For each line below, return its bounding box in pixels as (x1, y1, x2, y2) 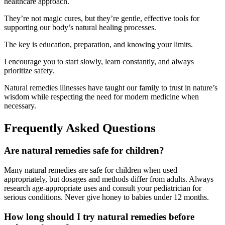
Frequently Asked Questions (4, 121, 156, 135)
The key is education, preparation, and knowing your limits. (4, 40, 193, 49)
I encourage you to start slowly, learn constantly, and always (4, 57, 194, 66)
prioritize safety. (4, 66, 54, 75)
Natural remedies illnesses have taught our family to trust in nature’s (4, 83, 217, 92)
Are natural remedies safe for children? (4, 145, 164, 156)
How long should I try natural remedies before (4, 211, 194, 222)
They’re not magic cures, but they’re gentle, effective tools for (4, 14, 199, 23)
